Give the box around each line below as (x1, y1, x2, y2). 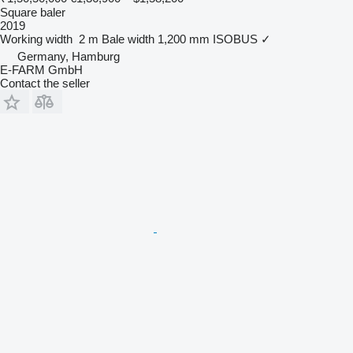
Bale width (102, 32, 154, 46)
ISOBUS (213, 32, 258, 46)
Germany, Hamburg (17, 49, 120, 63)
